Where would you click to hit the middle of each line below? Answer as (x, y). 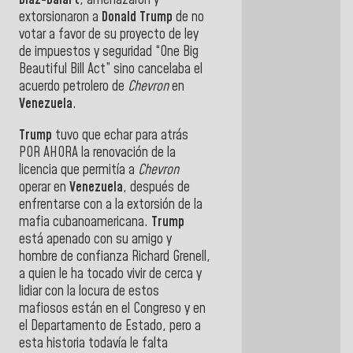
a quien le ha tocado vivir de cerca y (110, 274)
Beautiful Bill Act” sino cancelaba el (111, 70)
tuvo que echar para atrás (122, 135)
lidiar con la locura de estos (89, 291)
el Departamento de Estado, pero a (110, 326)
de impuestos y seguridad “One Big (109, 52)
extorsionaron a (60, 18)
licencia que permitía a (78, 170)
